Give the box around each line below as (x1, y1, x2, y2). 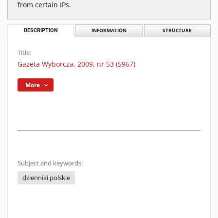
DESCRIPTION (23, 27, 58, 34)
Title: (18, 49, 31, 57)
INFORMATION (91, 27, 127, 34)
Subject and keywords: (18, 159, 83, 167)
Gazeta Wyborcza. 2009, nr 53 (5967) (18, 59, 135, 69)
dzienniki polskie (22, 174, 70, 182)
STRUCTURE (163, 27, 192, 34)
